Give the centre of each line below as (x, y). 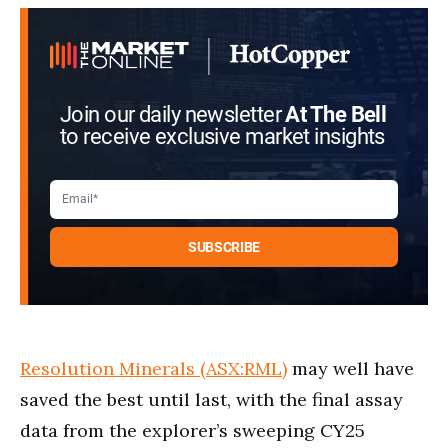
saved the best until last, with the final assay (211, 399)
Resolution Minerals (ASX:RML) (153, 368)
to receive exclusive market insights (222, 136)
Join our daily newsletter (173, 114)
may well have (350, 368)
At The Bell (336, 114)
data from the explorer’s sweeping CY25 (192, 430)
